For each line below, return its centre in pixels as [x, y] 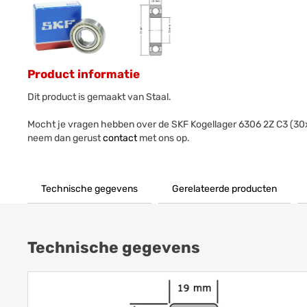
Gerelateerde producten [225, 189]
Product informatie [84, 74]
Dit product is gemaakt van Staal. [100, 97]
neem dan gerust [65, 138]
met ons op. [164, 138]
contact [120, 138]
